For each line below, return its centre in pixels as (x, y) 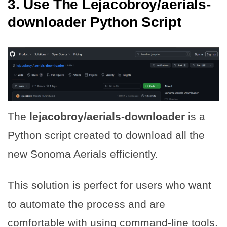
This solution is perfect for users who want (109, 185)
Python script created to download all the (106, 135)
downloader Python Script (94, 22)
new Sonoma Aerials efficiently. (83, 154)
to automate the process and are (86, 204)
